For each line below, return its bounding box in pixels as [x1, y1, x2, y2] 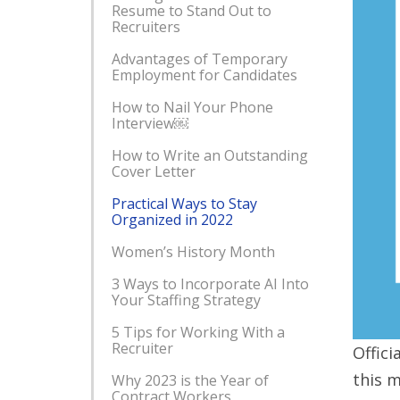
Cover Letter [112, 162, 196, 181]
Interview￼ [112, 113, 188, 133]
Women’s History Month [112, 242, 275, 262]
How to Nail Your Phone [112, 97, 273, 117]
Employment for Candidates [112, 65, 297, 85]
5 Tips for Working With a [112, 322, 285, 342]
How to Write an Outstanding [112, 146, 308, 165]
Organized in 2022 [112, 210, 233, 229]
